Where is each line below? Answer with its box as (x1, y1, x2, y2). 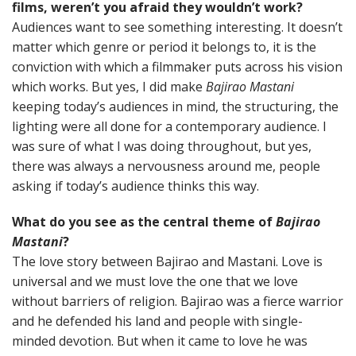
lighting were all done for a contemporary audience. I (12, 118, 327, 135)
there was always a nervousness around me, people (12, 157, 320, 175)
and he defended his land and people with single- (12, 312, 303, 330)
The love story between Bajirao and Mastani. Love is (12, 253, 323, 270)
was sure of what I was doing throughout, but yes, (12, 137, 311, 155)
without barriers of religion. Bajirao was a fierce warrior (12, 292, 343, 310)
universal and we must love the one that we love (12, 273, 298, 290)
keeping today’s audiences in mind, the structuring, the (12, 98, 339, 115)
